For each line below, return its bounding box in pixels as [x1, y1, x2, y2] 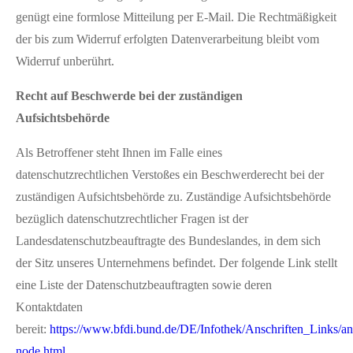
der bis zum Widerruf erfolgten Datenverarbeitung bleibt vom [16, 32, 319, 46]
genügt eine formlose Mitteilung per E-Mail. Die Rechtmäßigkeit [16, 9, 336, 24]
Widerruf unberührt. [16, 54, 114, 68]
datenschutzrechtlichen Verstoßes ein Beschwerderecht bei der [16, 167, 324, 181]
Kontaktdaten [16, 299, 83, 314]
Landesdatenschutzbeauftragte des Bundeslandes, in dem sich [16, 233, 321, 247]
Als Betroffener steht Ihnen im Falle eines [16, 145, 222, 159]
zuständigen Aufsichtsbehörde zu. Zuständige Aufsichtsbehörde [16, 189, 331, 203]
